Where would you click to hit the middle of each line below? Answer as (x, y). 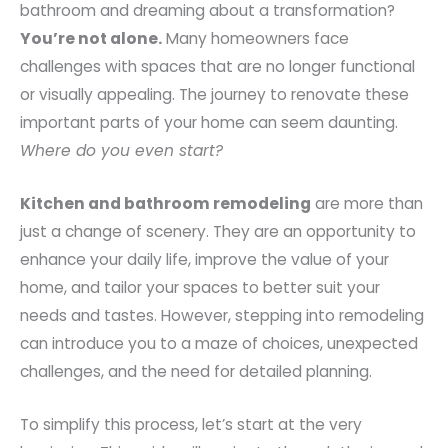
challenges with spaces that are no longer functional (217, 67)
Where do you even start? (121, 151)
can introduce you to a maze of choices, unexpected (219, 344)
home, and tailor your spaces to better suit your (200, 288)
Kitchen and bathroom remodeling (165, 204)
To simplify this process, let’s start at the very (191, 425)
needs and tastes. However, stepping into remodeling (222, 316)
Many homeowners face (255, 39)
